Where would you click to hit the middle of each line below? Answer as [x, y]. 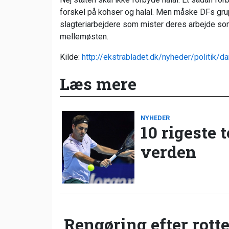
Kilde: [71, 57]
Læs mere [98, 84]
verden [168, 152]
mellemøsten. [84, 37]
